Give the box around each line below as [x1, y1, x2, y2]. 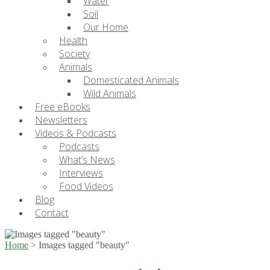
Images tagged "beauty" [39, 240, 130, 250]
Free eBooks [35, 100, 90, 113]
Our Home [83, 20, 128, 34]
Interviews [59, 166, 103, 180]
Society [59, 47, 90, 60]
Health [59, 34, 87, 47]
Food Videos [59, 180, 113, 193]
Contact [35, 206, 69, 219]
